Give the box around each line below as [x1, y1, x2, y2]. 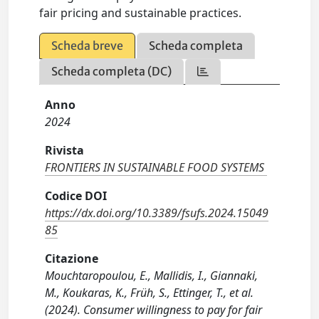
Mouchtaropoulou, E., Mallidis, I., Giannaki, [45, 268, 258, 284]
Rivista [45, 142, 85, 159]
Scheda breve [51, 38, 124, 53]
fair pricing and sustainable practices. [39, 5, 242, 21]
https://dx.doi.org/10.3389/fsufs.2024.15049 [45, 205, 269, 221]
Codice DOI [45, 188, 108, 204]
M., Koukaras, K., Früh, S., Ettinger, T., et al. [45, 285, 254, 301]
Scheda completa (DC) [51, 64, 172, 79]
